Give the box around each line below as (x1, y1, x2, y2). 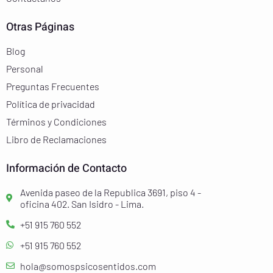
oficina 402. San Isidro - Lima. (19, 197, 144, 210)
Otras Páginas (6, 18, 74, 35)
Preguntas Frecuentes (6, 80, 99, 92)
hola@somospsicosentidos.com (19, 260, 156, 272)
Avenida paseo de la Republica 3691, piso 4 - (19, 186, 201, 198)
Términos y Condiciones (6, 115, 107, 127)
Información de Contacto (6, 160, 127, 177)
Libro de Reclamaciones (6, 133, 107, 145)
